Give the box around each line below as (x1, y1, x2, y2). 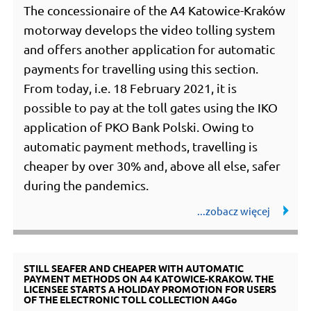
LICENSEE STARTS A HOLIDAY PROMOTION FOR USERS (24, 282, 277, 295)
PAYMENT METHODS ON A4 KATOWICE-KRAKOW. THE (24, 271, 274, 285)
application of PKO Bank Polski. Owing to (24, 119, 255, 134)
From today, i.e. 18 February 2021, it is (24, 80, 237, 95)
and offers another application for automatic (24, 41, 276, 56)
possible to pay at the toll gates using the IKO (24, 99, 278, 115)
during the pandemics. (24, 177, 149, 192)
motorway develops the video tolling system (24, 22, 276, 37)
